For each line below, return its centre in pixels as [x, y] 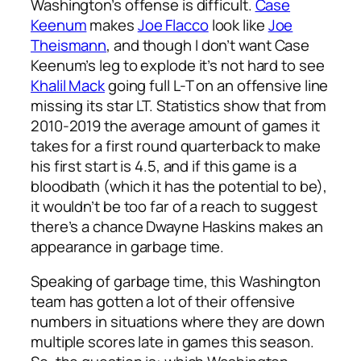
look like [238, 25]
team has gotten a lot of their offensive [163, 302]
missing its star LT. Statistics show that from [179, 105]
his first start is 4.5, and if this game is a [164, 166]
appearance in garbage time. [128, 246]
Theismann [69, 45]
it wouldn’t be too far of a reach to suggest [174, 206]
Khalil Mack [68, 85]
